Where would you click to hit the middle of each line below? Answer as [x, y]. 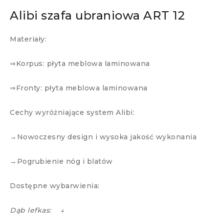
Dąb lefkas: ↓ [37, 210]
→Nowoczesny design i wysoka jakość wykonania [103, 137]
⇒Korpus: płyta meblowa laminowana [80, 64]
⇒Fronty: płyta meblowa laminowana [79, 88]
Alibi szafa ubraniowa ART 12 [97, 15]
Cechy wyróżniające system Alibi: [72, 112]
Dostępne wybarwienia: [55, 186]
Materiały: [28, 39]
